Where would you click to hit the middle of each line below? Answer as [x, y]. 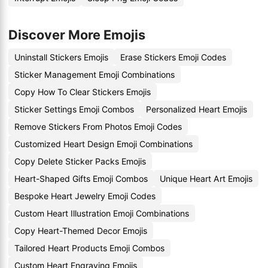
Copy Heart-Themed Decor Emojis [81, 231]
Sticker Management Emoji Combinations [95, 74]
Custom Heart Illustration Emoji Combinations [102, 213]
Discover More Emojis [77, 35]
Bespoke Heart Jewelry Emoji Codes [85, 196]
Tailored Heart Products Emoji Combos [89, 248]
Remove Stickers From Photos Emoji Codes [98, 127]
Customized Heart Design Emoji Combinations [103, 144]
